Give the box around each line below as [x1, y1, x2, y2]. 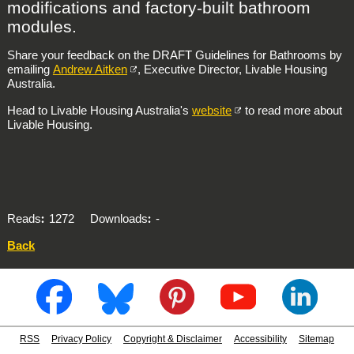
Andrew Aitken [52, 62, 127, 77]
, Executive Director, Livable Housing [137, 62, 328, 77]
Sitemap [298, 333, 334, 345]
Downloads [89, 212, 148, 226]
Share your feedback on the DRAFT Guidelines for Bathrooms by [6, 48, 342, 62]
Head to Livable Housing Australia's [6, 103, 192, 117]
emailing [6, 62, 53, 77]
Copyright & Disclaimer [123, 333, 222, 345]
